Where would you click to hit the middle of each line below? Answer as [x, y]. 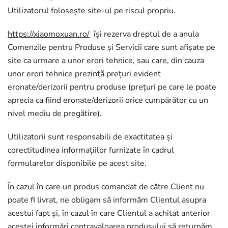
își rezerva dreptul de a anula [144, 34]
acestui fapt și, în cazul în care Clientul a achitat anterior [109, 213]
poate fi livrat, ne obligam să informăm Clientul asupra [107, 200]
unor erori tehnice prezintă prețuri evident [84, 74]
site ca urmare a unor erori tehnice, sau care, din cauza [106, 61]
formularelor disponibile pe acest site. [77, 163]
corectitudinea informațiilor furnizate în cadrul [91, 150]
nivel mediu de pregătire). [55, 113]
